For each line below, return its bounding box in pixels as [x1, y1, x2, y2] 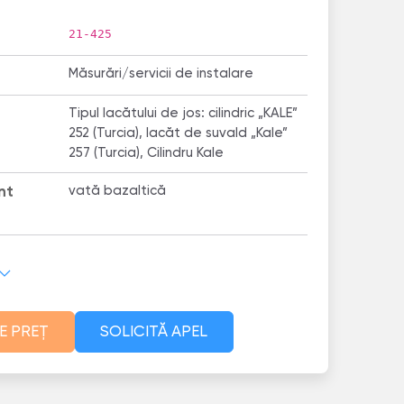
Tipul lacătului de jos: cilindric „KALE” [68, 107, 298, 121]
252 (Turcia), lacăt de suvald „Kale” [68, 127, 288, 141]
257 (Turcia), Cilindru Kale [68, 147, 224, 161]
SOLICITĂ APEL [100, 324, 208, 340]
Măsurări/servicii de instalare [68, 68, 253, 81]
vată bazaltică [68, 184, 166, 197]
